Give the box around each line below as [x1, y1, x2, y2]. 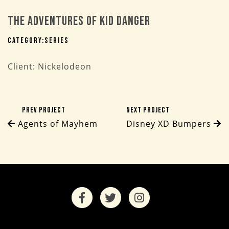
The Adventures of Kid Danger [8, 13, 150, 29]
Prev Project [22, 105, 65, 115]
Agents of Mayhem [15, 118, 98, 129]
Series [44, 36, 69, 45]
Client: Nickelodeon [8, 61, 91, 72]
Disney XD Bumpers [126, 118, 214, 129]
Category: [8, 36, 44, 45]
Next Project [126, 105, 170, 115]
